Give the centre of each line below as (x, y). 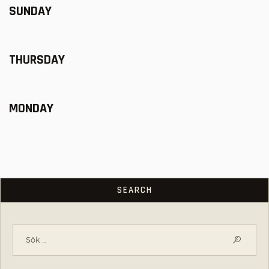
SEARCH (134, 190)
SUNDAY (30, 11)
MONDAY (31, 108)
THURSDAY (37, 60)
